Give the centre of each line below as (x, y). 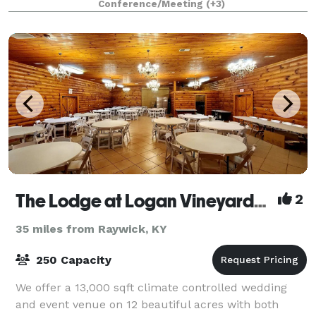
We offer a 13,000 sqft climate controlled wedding (151, 287)
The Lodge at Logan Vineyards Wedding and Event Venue (260, 201)
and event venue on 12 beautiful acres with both (147, 304)
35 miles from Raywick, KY (91, 229)
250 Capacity (72, 260)
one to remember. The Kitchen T (105, 16)
